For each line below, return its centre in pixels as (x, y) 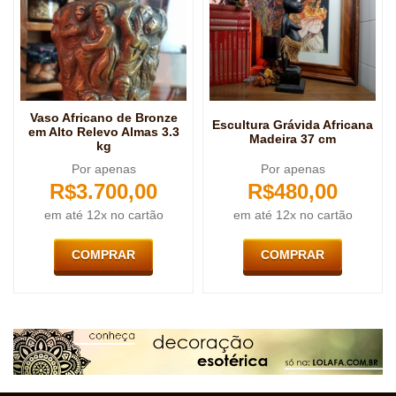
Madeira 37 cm (293, 139)
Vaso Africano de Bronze (103, 118)
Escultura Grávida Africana (293, 125)
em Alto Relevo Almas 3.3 (103, 132)
